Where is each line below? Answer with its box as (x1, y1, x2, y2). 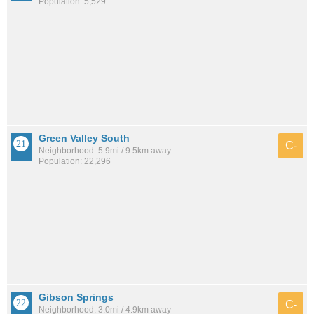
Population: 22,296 (39, 156, 111, 166)
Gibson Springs (39, 292, 114, 303)
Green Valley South (39, 132, 130, 144)
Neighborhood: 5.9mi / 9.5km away (39, 145, 171, 156)
